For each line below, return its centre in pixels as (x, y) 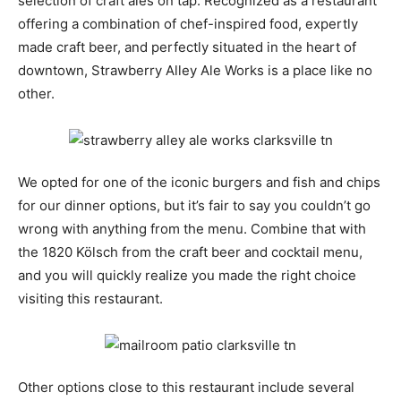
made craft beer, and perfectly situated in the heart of (187, 47)
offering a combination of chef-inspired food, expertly (188, 24)
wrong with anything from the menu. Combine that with (192, 229)
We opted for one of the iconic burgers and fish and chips (199, 183)
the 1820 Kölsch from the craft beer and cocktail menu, (190, 252)
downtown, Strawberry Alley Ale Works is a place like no (195, 71)
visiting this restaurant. (90, 299)
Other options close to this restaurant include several (186, 388)
